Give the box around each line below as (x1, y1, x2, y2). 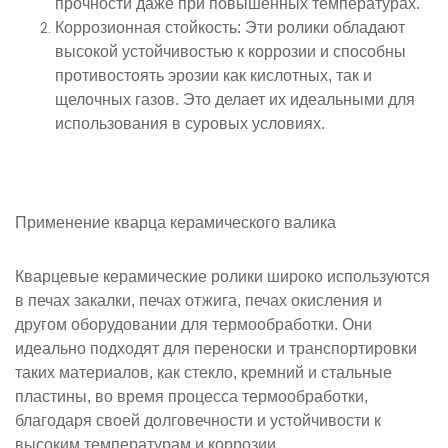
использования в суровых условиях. (55, 115, 325, 132)
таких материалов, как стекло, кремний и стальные (15, 364, 392, 381)
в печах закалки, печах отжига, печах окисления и (15, 292, 382, 309)
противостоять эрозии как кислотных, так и (55, 67, 372, 84)
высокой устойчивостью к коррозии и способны (55, 43, 406, 60)
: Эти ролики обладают (237, 19, 405, 36)
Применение (15, 214, 114, 231)
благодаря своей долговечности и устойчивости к (15, 412, 381, 429)
